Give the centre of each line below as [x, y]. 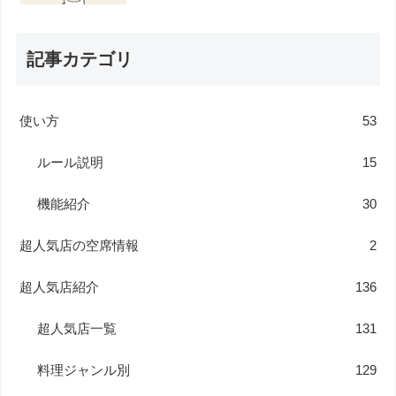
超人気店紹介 [60, 287]
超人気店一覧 [77, 329]
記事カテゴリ [80, 60]
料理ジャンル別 [84, 370]
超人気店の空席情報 [80, 246]
